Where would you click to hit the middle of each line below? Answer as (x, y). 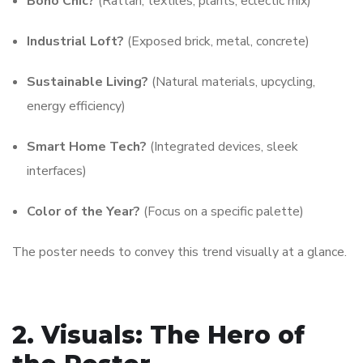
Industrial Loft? (75, 42)
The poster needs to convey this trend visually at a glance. (179, 252)
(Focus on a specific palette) (222, 212)
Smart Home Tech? (87, 147)
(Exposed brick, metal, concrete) (217, 42)
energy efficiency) (76, 107)
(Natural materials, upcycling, (232, 82)
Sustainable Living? (88, 82)
